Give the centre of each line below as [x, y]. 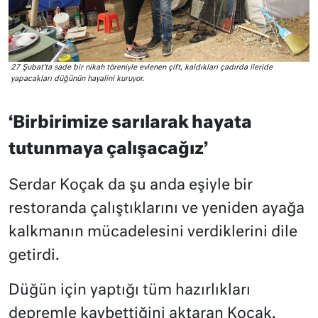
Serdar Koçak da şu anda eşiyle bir [131, 185]
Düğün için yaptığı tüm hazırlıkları [130, 290]
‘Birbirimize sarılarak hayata [130, 123]
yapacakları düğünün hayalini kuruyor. [77, 78]
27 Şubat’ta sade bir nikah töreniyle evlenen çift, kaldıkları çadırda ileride [142, 67]
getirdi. [34, 256]
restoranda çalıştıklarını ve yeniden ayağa [157, 209]
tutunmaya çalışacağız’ [108, 149]
